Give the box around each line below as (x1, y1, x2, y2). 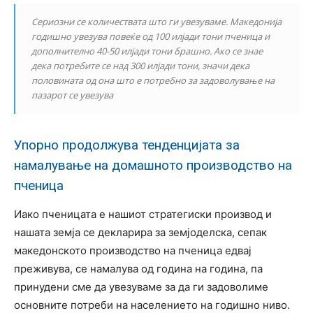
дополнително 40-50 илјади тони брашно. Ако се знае (31, 44, 263, 57)
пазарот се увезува (31, 88, 113, 101)
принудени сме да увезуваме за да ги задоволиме (14, 279, 268, 293)
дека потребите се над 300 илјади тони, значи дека (31, 59, 249, 72)
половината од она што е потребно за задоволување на (31, 73, 275, 87)
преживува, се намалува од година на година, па (14, 261, 263, 275)
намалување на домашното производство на (14, 156, 292, 173)
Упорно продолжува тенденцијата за (14, 136, 240, 153)
